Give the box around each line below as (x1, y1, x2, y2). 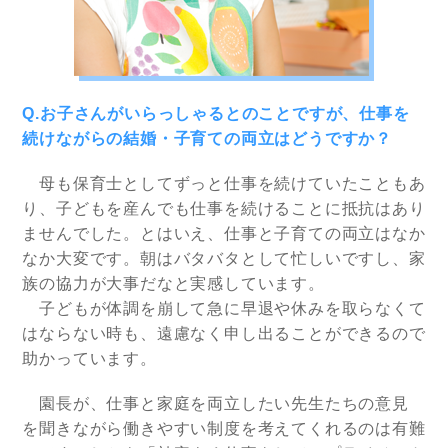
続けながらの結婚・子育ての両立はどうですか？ (22, 130, 393, 148)
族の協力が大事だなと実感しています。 (22, 275, 325, 293)
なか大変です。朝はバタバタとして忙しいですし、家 (22, 250, 426, 268)
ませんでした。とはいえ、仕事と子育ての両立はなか (22, 225, 426, 243)
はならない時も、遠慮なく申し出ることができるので (22, 325, 426, 343)
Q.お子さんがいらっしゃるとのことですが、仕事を (22, 105, 410, 123)
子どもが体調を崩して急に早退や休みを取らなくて (22, 300, 426, 318)
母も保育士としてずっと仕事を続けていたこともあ (22, 175, 426, 193)
